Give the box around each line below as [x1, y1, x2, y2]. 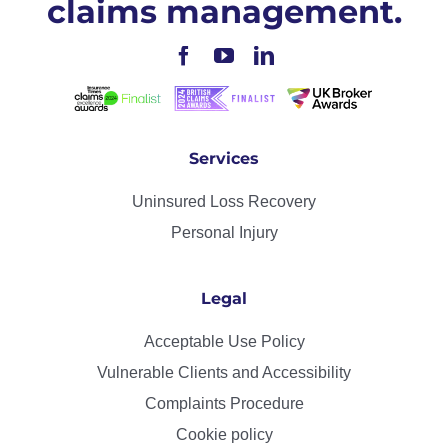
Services [189, 148, 259, 168]
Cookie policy [175, 425, 273, 443]
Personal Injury [170, 223, 278, 241]
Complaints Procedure [144, 394, 304, 412]
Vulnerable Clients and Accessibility [97, 363, 351, 381]
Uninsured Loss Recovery [132, 192, 316, 210]
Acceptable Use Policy [143, 332, 305, 350]
